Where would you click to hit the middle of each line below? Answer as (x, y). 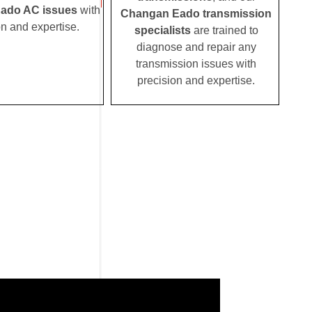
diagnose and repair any (196, 47)
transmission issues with (196, 64)
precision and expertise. (196, 81)
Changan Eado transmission (196, 14)
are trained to (226, 31)
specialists (164, 31)
